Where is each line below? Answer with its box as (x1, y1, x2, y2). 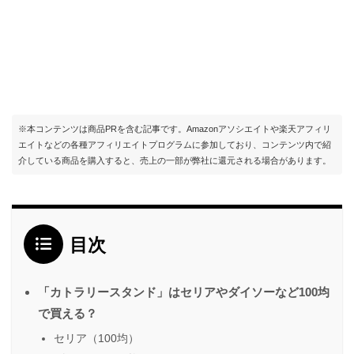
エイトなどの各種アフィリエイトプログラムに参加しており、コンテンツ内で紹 (18, 140, 331, 150)
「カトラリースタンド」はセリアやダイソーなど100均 (38, 285, 330, 299)
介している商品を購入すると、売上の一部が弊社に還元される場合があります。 (18, 156, 331, 166)
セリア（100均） (54, 332, 139, 345)
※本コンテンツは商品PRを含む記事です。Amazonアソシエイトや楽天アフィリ (18, 124, 331, 134)
